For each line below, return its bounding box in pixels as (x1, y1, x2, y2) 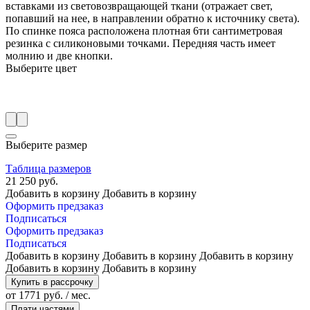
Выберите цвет (6, 62, 77, 74)
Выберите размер (6, 138, 87, 151)
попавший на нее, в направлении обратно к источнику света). (6, 12, 300, 24)
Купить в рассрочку (11, 276, 93, 287)
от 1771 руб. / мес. (6, 289, 91, 301)
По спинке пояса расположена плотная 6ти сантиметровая (6, 24, 282, 37)
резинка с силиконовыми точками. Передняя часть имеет (6, 37, 275, 49)
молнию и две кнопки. (6, 49, 113, 62)
